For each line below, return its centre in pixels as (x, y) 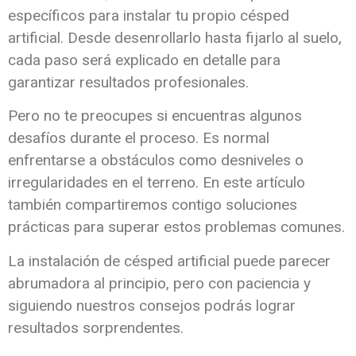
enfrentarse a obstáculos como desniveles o (156, 161)
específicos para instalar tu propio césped (149, 15)
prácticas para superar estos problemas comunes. (176, 227)
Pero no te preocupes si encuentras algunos (155, 116)
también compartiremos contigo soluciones (153, 205)
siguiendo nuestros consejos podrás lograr (152, 305)
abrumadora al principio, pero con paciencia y (159, 283)
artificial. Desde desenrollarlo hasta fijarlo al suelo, (175, 37)
